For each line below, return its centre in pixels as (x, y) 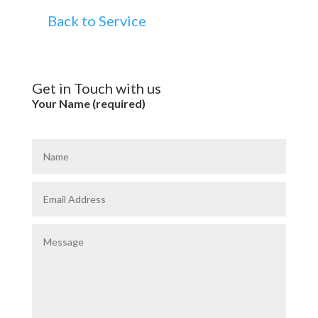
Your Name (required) (88, 103)
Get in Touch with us (96, 88)
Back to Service (97, 21)
